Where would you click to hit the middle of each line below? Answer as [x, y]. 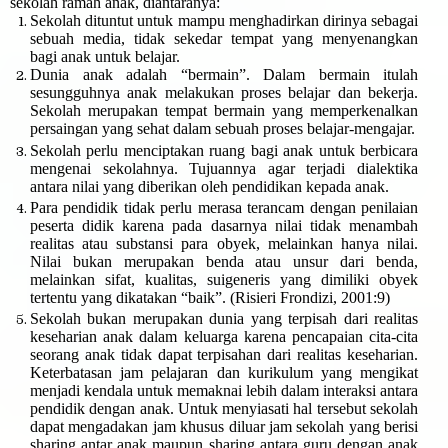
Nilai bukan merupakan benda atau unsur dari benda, [224, 261]
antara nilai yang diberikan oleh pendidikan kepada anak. [209, 186]
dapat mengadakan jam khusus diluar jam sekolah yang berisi [224, 427]
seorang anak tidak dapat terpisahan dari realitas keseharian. [224, 355]
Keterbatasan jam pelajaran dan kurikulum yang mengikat [224, 373]
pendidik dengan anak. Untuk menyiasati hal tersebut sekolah [224, 409]
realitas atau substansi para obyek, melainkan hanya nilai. [224, 243]
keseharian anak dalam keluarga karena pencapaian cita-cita [224, 337]
